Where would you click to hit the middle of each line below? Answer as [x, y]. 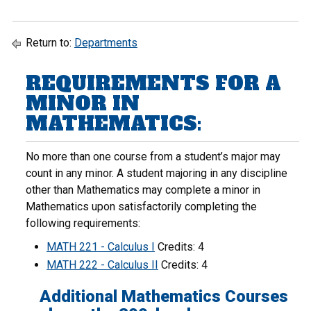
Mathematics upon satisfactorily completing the [141, 207]
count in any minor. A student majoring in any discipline [157, 173]
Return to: [49, 43]
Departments [106, 43]
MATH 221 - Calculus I [101, 247]
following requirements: [83, 223]
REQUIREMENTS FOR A [153, 84]
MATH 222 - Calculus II [102, 265]
